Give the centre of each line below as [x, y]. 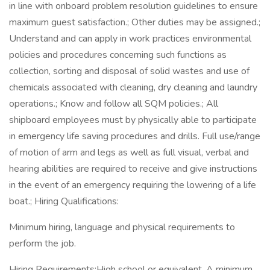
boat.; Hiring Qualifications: [64, 201]
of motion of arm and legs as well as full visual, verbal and [129, 152]
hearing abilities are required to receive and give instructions [133, 169]
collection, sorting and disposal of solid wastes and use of [129, 71]
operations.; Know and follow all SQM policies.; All [114, 104]
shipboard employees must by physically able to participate [133, 120]
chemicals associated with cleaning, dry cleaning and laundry [133, 87]
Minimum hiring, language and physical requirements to [122, 227]
